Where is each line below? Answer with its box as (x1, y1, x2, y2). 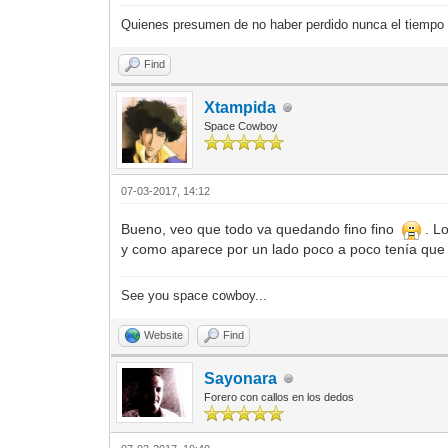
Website (144, 329, 184, 342)
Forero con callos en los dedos (204, 391, 355, 404)
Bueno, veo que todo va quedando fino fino (121, 221, 403, 238)
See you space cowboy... (121, 288, 268, 304)
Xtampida (204, 99, 277, 117)
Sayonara (204, 370, 278, 388)
